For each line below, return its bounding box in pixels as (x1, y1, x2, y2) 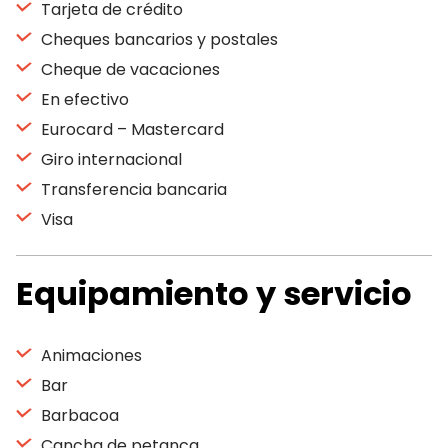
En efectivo (37, 88, 129, 111)
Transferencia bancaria (37, 178, 227, 201)
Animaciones (37, 344, 142, 367)
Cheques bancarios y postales (37, 28, 278, 51)
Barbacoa (37, 404, 119, 427)
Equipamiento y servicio (16, 271, 412, 316)
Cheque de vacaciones (37, 58, 220, 81)
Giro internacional (37, 148, 182, 171)
